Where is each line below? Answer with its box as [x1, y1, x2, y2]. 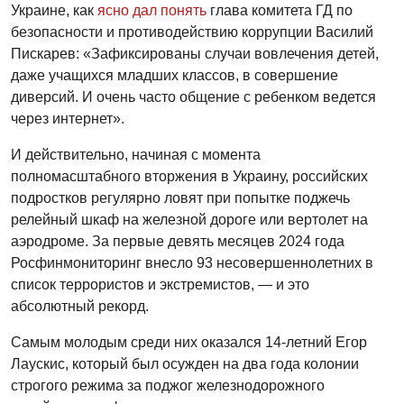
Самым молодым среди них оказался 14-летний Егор [11, 334, 367, 350]
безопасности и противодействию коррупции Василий [11, 23, 373, 40]
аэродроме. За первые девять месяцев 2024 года [11, 233, 344, 249]
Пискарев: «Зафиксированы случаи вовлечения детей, [11, 45, 379, 61]
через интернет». [11, 110, 124, 126]
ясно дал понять [97, 2, 207, 18]
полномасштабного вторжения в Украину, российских [11, 168, 368, 184]
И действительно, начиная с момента [11, 146, 261, 162]
